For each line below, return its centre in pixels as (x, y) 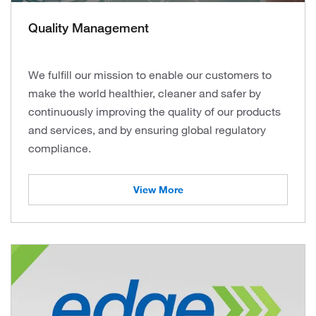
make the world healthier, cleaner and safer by (145, 93)
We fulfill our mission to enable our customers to (150, 74)
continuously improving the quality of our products (154, 111)
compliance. (60, 148)
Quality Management (89, 27)
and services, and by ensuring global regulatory (147, 129)
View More (158, 189)
